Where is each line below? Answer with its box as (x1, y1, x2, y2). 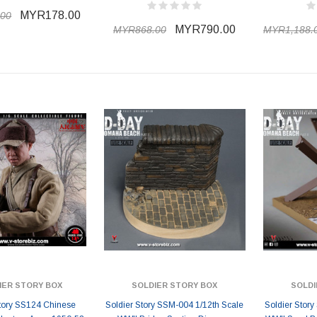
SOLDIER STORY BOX (132, 281, 217, 289)
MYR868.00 (113, 24, 166, 35)
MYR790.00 (175, 23, 236, 35)
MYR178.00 (20, 9, 81, 21)
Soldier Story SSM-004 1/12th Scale (105, 300, 243, 310)
